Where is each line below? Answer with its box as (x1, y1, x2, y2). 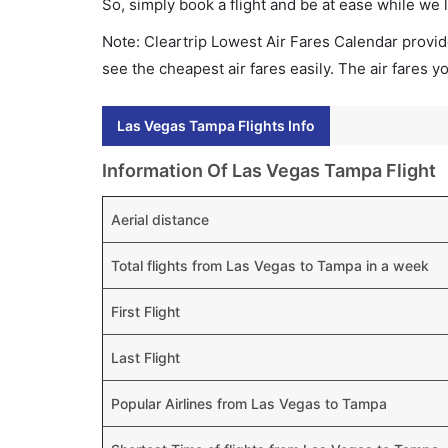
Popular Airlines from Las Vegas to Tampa (111, 395, 387, 412)
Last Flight (111, 349, 180, 366)
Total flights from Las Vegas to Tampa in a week (111, 257, 429, 274)
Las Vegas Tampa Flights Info (117, 117, 315, 134)
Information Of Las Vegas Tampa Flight (102, 160, 436, 181)
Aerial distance (111, 211, 209, 228)
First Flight (111, 303, 180, 320)
